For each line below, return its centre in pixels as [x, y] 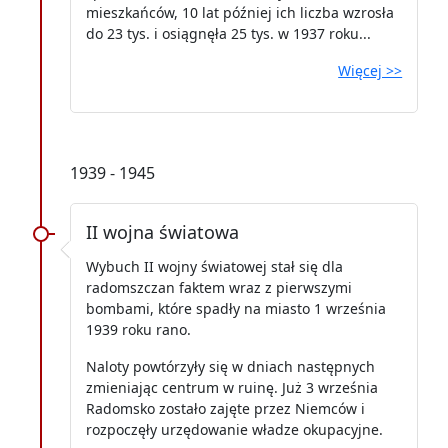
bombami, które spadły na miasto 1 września [236, 308]
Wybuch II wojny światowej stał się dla [214, 266]
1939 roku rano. [138, 329]
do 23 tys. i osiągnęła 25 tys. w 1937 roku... [228, 33]
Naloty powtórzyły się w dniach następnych [230, 366]
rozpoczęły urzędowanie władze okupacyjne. [234, 429]
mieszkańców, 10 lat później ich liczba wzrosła [240, 12]
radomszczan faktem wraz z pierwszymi [219, 287]
